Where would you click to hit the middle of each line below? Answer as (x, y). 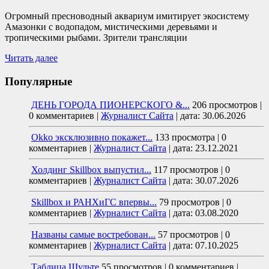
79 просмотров (189, 202)
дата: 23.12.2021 (206, 148)
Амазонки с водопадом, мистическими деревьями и (111, 27)
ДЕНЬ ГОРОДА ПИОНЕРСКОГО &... (110, 104)
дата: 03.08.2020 (206, 213)
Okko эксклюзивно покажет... (92, 137)
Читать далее (31, 58)
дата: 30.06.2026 (213, 115)
